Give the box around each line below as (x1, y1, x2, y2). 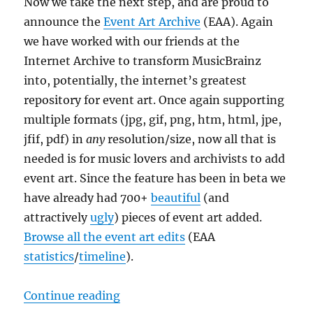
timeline (79, 249, 126, 264)
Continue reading (24, 289, 121, 303)
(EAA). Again (201, 15, 274, 29)
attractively (24, 210, 91, 225)
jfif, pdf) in (24, 132, 87, 147)
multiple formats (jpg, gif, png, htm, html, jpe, (24, 112, 282, 127)
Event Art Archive (103, 15, 201, 29)
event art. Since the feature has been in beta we (24, 171, 286, 186)
